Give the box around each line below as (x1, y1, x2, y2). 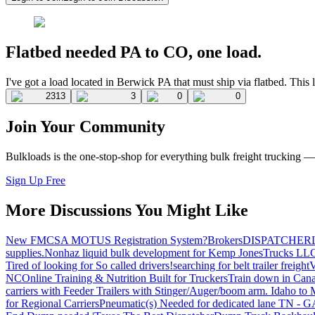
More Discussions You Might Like (6, 201, 248, 220)
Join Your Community (6, 117, 165, 136)
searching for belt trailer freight (173, 259, 309, 272)
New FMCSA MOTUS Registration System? (6, 234, 207, 247)
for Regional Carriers (6, 297, 99, 310)
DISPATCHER (243, 234, 311, 247)
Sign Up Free (6, 174, 65, 187)
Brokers (207, 234, 243, 247)
